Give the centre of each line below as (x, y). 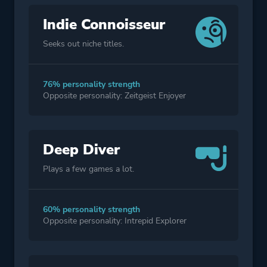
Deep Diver (81, 150)
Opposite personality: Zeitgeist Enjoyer (114, 96)
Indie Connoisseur (104, 25)
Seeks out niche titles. (83, 44)
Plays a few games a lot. (89, 169)
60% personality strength (91, 210)
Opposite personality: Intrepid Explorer (115, 221)
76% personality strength (91, 85)
